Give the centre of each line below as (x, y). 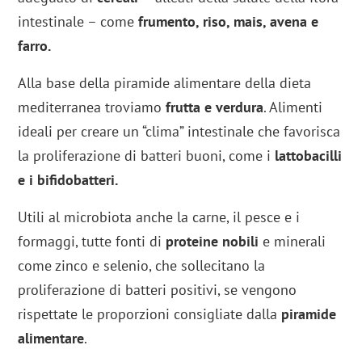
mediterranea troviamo (92, 107)
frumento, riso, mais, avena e (229, 21)
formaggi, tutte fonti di (92, 241)
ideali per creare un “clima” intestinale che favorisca (179, 131)
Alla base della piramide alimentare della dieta (165, 82)
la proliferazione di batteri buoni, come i (147, 155)
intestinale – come (78, 21)
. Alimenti (293, 107)
